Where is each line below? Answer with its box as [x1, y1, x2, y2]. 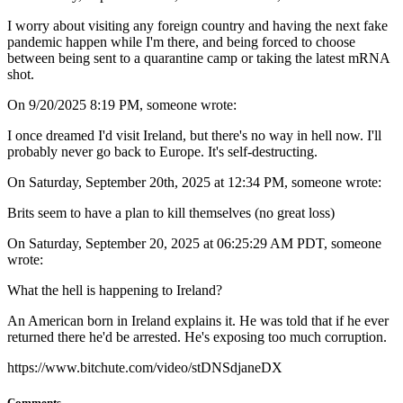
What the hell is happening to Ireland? [7, 282, 222, 299]
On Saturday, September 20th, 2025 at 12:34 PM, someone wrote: [7, 175, 381, 191]
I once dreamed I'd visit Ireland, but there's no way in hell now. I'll [7, 128, 381, 144]
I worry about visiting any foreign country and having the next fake [7, 18, 388, 34]
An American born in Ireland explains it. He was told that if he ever [7, 313, 389, 329]
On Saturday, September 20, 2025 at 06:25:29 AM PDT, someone [7, 236, 381, 252]
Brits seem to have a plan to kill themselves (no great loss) [7, 205, 335, 221]
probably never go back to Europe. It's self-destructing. [7, 144, 318, 160]
